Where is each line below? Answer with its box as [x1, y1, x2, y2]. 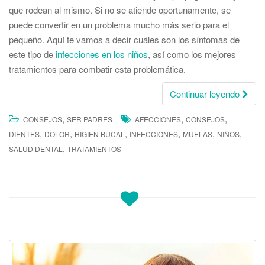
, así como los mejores [148, 48, 236, 61]
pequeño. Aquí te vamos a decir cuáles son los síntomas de [9, 33, 240, 46]
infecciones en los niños [56, 48, 148, 61]
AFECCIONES [135, 114, 181, 125]
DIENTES [9, 129, 40, 140]
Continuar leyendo [170, 88, 242, 101]
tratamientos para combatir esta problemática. [9, 63, 186, 76]
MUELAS [183, 129, 212, 140]
